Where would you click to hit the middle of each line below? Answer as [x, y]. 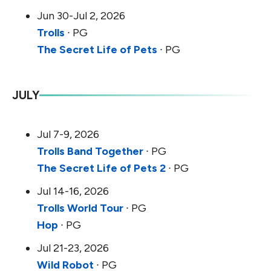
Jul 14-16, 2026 [73, 191]
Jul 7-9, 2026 [68, 135]
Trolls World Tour [80, 208]
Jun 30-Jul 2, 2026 [81, 16]
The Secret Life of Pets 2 [101, 168]
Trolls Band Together [90, 152]
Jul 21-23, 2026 [73, 248]
